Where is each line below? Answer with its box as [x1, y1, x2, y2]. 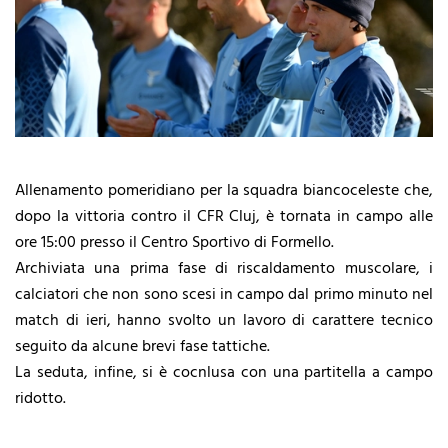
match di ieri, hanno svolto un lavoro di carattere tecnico [15, 307, 433, 334]
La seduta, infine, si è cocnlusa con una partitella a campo [15, 359, 433, 386]
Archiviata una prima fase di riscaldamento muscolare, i [15, 255, 433, 282]
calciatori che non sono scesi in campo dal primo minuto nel [15, 281, 433, 308]
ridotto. [15, 385, 70, 412]
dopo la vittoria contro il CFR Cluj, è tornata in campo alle [15, 203, 433, 230]
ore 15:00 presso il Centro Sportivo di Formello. [15, 229, 334, 256]
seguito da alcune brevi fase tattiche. [15, 333, 274, 360]
